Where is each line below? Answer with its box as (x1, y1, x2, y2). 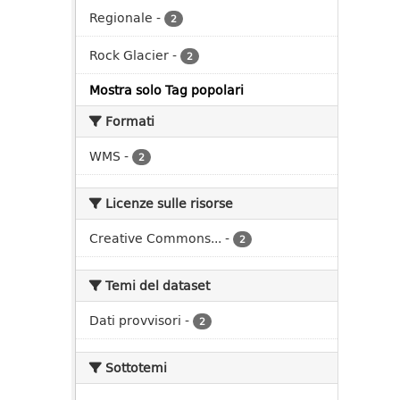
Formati (102, 112, 154, 130)
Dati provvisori (89, 311, 181, 329)
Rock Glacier (89, 46, 169, 64)
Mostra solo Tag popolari (89, 80, 244, 99)
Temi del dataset (102, 276, 210, 295)
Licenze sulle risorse (102, 194, 233, 212)
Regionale (89, 8, 153, 27)
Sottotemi (102, 358, 167, 377)
